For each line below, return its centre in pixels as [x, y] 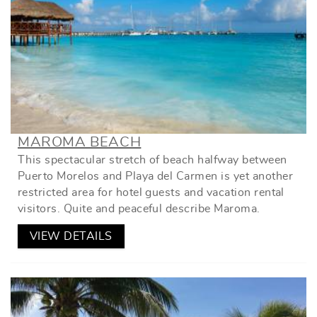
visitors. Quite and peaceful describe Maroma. [139, 209]
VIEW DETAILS [71, 237]
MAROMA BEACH [80, 143]
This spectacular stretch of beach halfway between [152, 160]
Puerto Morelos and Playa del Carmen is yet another [156, 177]
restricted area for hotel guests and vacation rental [151, 193]
